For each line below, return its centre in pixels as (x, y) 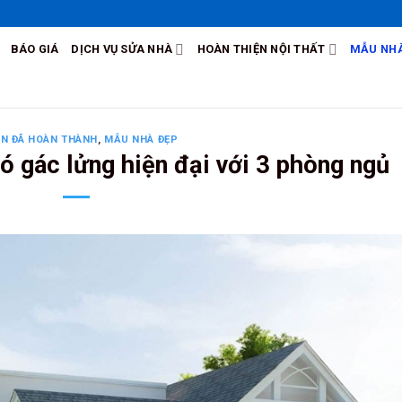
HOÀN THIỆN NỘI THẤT (261, 49)
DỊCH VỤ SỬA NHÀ (122, 49)
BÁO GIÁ (35, 49)
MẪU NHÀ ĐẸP (141, 140)
